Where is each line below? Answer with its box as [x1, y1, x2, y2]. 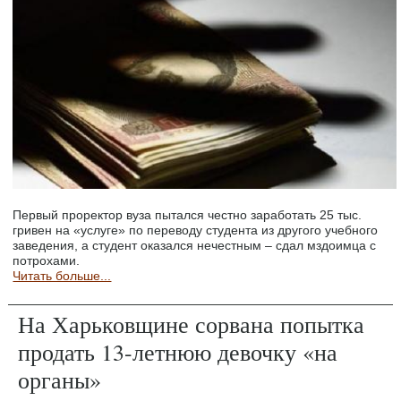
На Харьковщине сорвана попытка [18, 309, 365, 340]
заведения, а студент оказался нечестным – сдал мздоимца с [13, 238, 377, 253]
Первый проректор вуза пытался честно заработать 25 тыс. [13, 208, 363, 223]
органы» [18, 364, 102, 396]
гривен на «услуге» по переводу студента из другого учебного [13, 223, 379, 238]
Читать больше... [13, 269, 112, 284]
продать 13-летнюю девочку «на [18, 337, 338, 368]
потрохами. [13, 253, 81, 269]
